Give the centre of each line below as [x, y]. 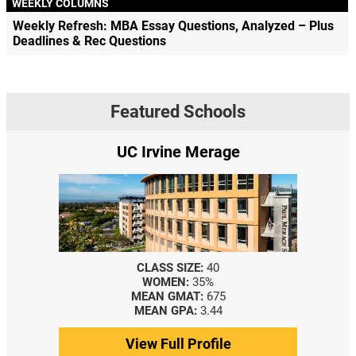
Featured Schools [178, 112]
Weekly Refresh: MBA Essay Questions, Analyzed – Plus [173, 26]
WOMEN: [166, 282]
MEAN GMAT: [167, 297]
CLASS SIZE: [170, 268]
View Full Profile [178, 344]
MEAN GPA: [165, 311]
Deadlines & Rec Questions [89, 41]
